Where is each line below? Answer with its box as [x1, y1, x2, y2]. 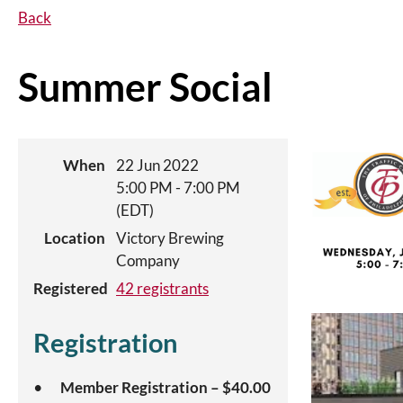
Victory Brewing [116, 228, 224, 247]
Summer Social [18, 64, 273, 110]
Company [116, 251, 180, 270]
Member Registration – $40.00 [60, 377, 271, 397]
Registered [33, 279, 108, 298]
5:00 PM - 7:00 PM [116, 178, 240, 197]
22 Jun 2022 [116, 156, 199, 175]
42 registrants [116, 279, 209, 298]
